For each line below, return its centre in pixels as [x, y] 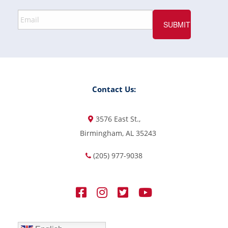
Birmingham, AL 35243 [118, 133]
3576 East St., [118, 119]
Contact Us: [114, 89]
